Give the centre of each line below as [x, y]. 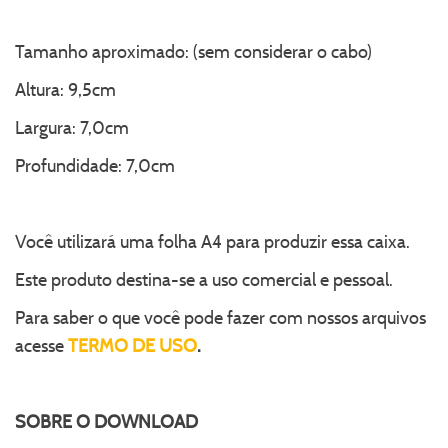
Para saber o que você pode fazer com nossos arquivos [220, 317]
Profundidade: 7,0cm [95, 165]
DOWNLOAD [146, 421]
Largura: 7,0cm [72, 127]
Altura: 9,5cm [65, 89]
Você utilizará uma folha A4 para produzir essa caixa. [212, 241]
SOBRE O [54, 421]
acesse [41, 345]
